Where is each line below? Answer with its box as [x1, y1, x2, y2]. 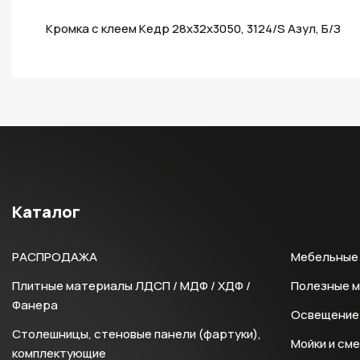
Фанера [12, 297, 58, 313]
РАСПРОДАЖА [12, 248, 97, 265]
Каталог [12, 201, 80, 223]
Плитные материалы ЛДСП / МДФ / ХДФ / [12, 277, 251, 294]
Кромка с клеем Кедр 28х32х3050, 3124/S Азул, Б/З [46, 20, 341, 37]
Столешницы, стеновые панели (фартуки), [12, 325, 261, 342]
